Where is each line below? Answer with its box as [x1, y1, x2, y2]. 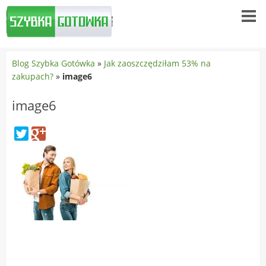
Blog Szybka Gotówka [11, 58, 95, 69]
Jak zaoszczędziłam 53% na [103, 58, 211, 69]
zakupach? [11, 71, 53, 82]
